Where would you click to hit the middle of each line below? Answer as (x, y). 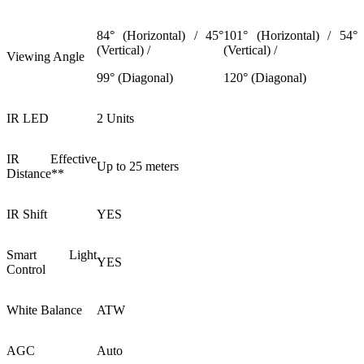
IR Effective (52, 158)
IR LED (28, 118)
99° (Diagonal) (135, 77)
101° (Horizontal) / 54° (290, 35)
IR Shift (27, 214)
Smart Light (52, 254)
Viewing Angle (45, 56)
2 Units (115, 118)
